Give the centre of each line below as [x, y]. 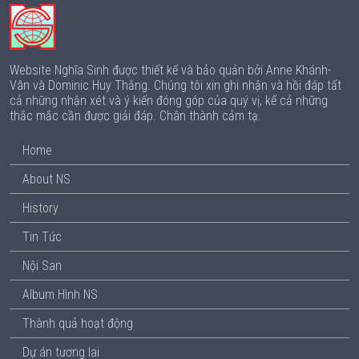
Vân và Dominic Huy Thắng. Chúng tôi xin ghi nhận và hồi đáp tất [175, 85]
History [40, 208]
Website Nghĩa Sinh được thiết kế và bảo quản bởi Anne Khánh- [170, 70]
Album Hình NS [60, 294]
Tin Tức [42, 237]
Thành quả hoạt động [78, 323]
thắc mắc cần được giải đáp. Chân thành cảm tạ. [135, 116]
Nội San [42, 266]
